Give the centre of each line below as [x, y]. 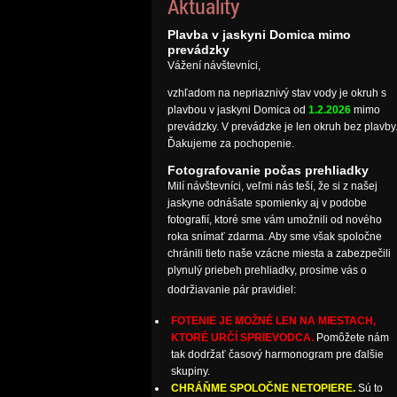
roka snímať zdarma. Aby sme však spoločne [274, 237]
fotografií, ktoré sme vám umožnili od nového [274, 220]
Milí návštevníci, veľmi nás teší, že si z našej [272, 187]
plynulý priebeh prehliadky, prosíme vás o [267, 271]
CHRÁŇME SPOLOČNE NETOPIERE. [263, 389]
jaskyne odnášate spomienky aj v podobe [267, 203]
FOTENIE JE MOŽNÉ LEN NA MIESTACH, [273, 321]
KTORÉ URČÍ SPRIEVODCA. [242, 338]
